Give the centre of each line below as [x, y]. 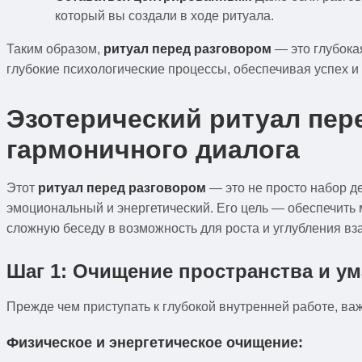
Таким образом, [55, 48]
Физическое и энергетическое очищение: [155, 342]
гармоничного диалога [153, 149]
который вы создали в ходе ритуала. [164, 15]
